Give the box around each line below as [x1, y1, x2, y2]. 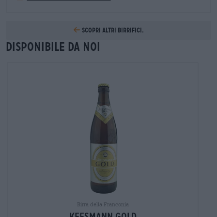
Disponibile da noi [6, 39, 100, 54]
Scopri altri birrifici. [80, 26, 144, 34]
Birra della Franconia [77, 201, 129, 207]
